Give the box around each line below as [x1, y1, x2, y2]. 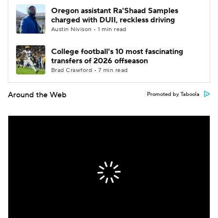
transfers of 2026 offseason [51, 56, 148, 66]
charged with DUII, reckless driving [51, 15, 175, 25]
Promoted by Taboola [147, 91, 200, 98]
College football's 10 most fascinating [51, 47, 183, 56]
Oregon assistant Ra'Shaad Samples [51, 6, 178, 16]
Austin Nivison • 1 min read [51, 26, 127, 33]
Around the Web [8, 90, 67, 100]
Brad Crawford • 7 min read [51, 67, 128, 74]
